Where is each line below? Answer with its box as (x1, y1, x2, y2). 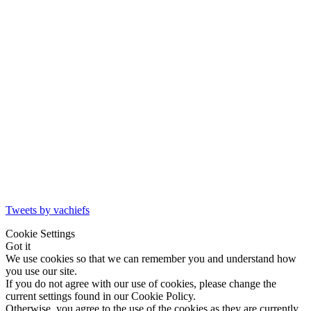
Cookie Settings (6, 227, 75, 239)
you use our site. (6, 264, 77, 277)
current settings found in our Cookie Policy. (6, 289, 196, 302)
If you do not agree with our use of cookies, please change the (6, 277, 276, 289)
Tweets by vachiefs (6, 203, 90, 216)
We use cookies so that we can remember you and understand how (6, 252, 296, 264)
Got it (6, 239, 31, 252)
